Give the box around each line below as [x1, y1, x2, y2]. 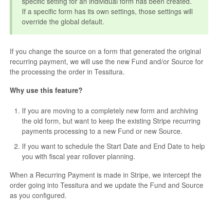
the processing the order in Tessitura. [10, 67, 125, 77]
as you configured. [10, 190, 67, 200]
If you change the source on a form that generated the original [10, 46, 201, 56]
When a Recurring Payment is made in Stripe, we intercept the [10, 170, 201, 180]
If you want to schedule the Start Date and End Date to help [22, 141, 205, 151]
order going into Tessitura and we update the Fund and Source [10, 180, 203, 190]
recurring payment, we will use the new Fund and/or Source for [10, 56, 203, 67]
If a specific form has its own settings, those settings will [22, 6, 193, 17]
